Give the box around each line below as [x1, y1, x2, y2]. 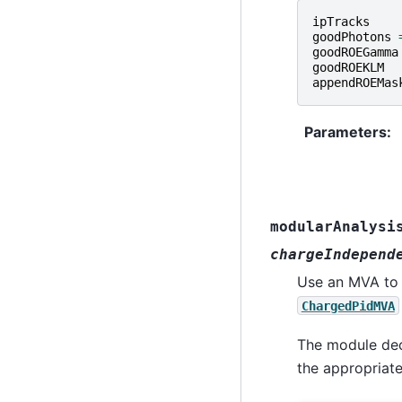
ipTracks [311, 13, 370, 29]
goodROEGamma [311, 44, 398, 59]
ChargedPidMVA [301, 298, 395, 313]
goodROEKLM [311, 59, 384, 74]
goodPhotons [311, 29, 391, 44]
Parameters [303, 122, 387, 141]
